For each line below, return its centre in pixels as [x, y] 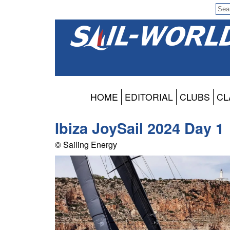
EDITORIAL [149, 97]
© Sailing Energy [86, 145]
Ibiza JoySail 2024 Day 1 [139, 128]
